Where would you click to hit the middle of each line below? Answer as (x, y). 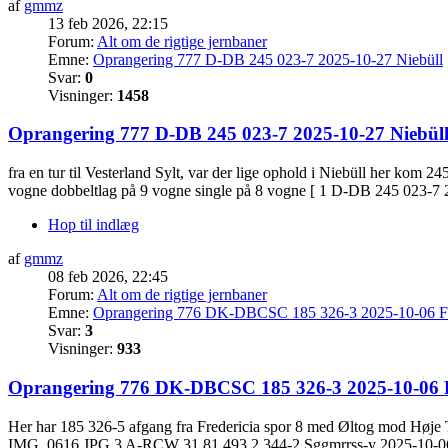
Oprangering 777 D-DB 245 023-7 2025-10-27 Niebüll (268, 59)
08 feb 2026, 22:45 (108, 277)
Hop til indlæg (93, 225)
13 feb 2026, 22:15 (108, 23)
